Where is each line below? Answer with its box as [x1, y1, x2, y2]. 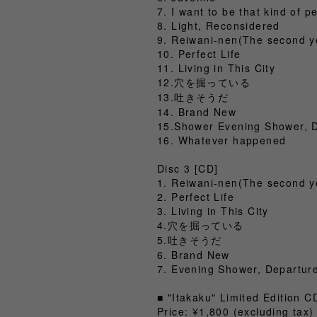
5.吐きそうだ [157, 232, 222, 247]
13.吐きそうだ [157, 89, 229, 104]
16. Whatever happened [157, 132, 287, 147]
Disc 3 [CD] [157, 161, 219, 175]
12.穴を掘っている [157, 74, 250, 89]
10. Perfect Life [157, 46, 241, 61]
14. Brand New [157, 104, 237, 119]
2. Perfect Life [157, 189, 234, 204]
